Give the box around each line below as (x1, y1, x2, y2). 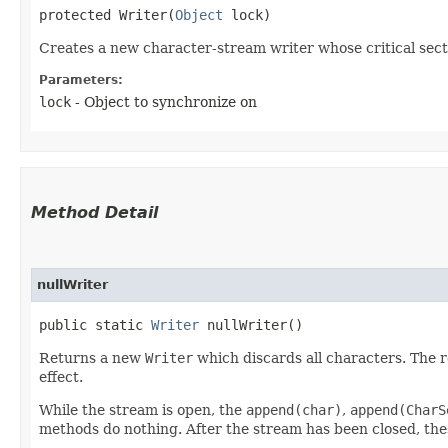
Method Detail (31, 202, 158, 222)
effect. (39, 368, 83, 385)
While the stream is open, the (39, 401, 246, 418)
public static (39, 316, 151, 333)
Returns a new (39, 349, 145, 366)
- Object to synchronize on (71, 93, 257, 110)
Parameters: (39, 72, 123, 87)
